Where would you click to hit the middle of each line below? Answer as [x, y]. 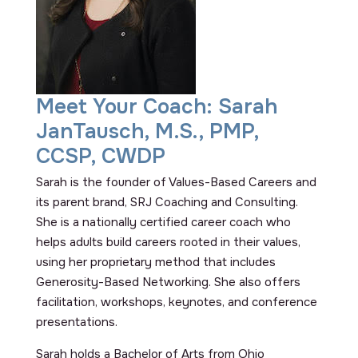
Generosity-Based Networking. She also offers [168, 282]
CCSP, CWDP [100, 156]
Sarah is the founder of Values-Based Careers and [176, 182]
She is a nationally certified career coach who [163, 222]
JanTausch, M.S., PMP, [147, 131]
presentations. [76, 322]
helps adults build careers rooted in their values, [168, 242]
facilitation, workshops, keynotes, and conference [176, 302]
